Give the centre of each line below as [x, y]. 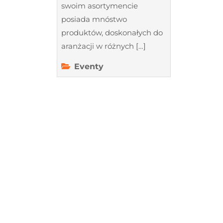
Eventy [89, 66]
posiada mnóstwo [94, 19]
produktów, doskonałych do [112, 32]
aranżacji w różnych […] [104, 46]
